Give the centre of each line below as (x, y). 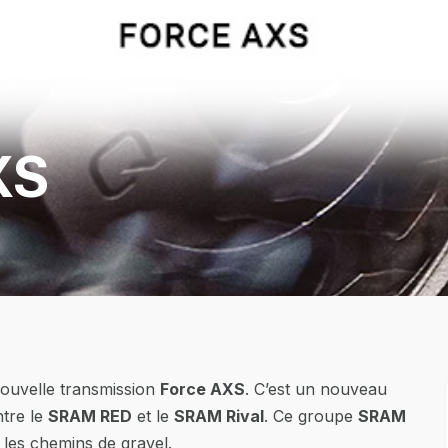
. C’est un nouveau (316, 389)
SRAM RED (90, 416)
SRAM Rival (219, 416)
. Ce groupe (311, 416)
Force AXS (202, 389)
